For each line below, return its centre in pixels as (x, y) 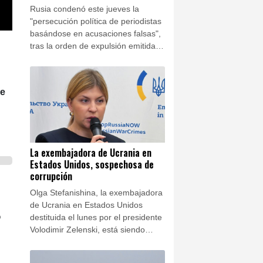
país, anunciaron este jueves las (90, 254)
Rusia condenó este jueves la (85, 9)
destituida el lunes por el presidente (96, 217)
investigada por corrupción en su (91, 242)
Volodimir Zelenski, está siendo (87, 229)
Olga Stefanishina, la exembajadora (96, 192)
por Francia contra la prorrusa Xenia (97, 58)
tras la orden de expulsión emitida (93, 46)
